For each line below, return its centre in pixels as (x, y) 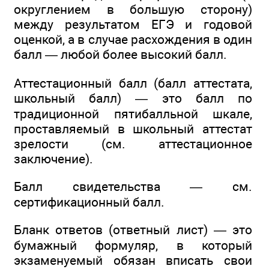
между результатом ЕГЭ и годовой (133, 25)
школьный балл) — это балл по (133, 98)
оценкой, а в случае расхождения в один (133, 40)
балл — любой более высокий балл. (120, 55)
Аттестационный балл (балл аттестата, (133, 83)
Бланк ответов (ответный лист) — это (133, 230)
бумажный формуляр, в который (133, 246)
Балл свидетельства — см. (133, 186)
